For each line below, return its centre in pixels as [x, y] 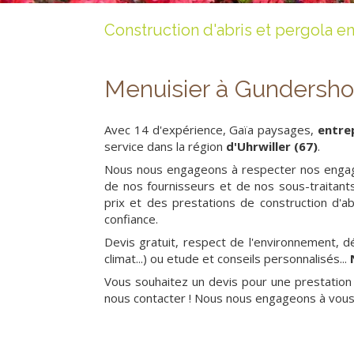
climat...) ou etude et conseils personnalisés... [227, 258]
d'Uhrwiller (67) [270, 146]
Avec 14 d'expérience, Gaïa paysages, [211, 130]
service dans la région [164, 146]
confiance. [131, 219]
